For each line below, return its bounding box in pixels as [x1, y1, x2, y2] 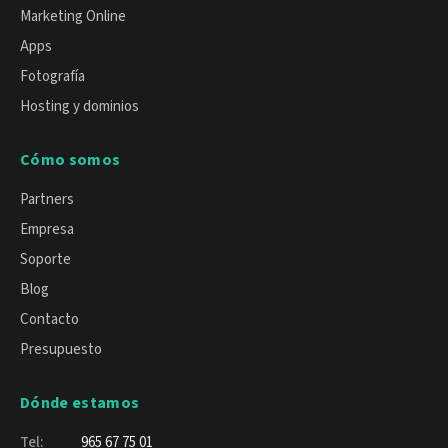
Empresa [20, 219, 74, 241]
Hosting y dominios [20, 95, 139, 117]
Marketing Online [20, 5, 126, 27]
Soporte [20, 249, 71, 271]
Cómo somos [20, 148, 121, 171]
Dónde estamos [20, 392, 140, 415]
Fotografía [20, 65, 85, 87]
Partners [20, 189, 74, 211]
